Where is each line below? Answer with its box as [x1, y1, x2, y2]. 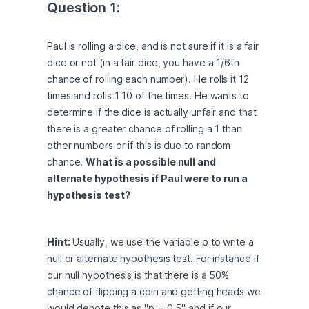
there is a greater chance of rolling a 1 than [47, 123, 242, 134]
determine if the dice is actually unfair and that [47, 106, 257, 118]
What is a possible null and [86, 156, 216, 168]
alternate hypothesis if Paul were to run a [47, 172, 248, 184]
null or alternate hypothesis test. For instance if [47, 252, 259, 264]
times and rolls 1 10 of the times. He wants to [47, 90, 249, 101]
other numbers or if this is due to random [47, 139, 231, 151]
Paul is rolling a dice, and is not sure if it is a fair [47, 40, 259, 52]
